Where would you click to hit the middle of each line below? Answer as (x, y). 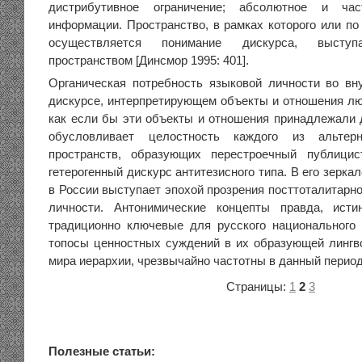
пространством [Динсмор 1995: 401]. (149, 61)
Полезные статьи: (102, 351)
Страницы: (258, 287)
